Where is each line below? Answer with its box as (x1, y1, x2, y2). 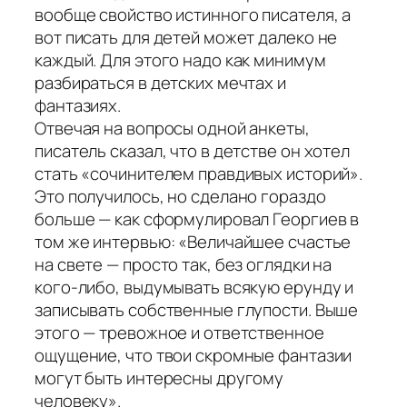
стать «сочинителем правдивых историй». (35, 161, 363, 185)
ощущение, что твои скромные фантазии (35, 342, 352, 367)
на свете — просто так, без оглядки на (35, 252, 333, 276)
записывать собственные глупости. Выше (35, 297, 359, 322)
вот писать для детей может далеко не (35, 25, 338, 49)
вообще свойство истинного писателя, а (35, 2, 352, 26)
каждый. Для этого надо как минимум (35, 47, 326, 72)
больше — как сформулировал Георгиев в (35, 206, 360, 231)
